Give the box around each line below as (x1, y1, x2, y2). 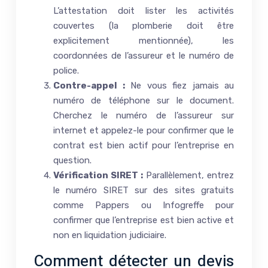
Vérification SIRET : (53, 170, 143, 181)
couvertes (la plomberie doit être (53, 20, 234, 32)
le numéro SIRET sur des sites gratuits (53, 185, 234, 196)
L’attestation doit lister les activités (53, 5, 234, 17)
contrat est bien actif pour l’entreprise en (53, 140, 234, 151)
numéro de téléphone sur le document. (53, 95, 234, 106)
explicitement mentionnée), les (53, 35, 234, 47)
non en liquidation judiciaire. (53, 230, 166, 241)
